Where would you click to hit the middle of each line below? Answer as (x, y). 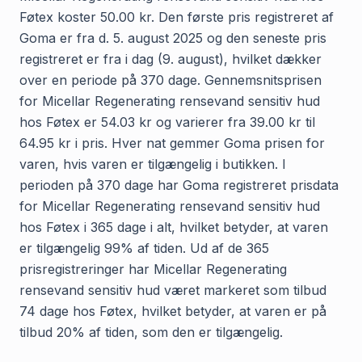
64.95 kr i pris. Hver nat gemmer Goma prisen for (172, 143)
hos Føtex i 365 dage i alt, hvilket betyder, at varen (174, 227)
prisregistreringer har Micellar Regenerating (153, 269)
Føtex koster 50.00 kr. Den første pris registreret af (177, 17)
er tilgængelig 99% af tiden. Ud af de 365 (144, 248)
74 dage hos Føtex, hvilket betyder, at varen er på (173, 311)
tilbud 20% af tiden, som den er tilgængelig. (151, 332)
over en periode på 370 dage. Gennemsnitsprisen (170, 80)
